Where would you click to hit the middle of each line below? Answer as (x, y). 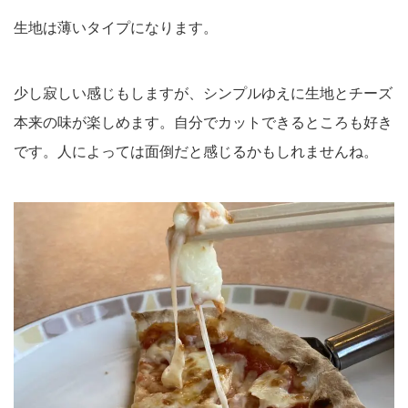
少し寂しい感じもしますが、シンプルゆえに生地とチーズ (203, 92)
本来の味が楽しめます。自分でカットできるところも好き (203, 121)
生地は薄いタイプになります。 (116, 26)
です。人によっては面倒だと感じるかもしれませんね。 (196, 150)
